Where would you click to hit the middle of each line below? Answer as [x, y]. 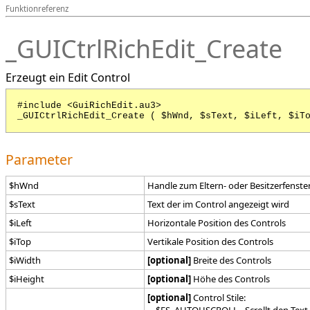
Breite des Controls [231, 260]
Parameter [39, 159]
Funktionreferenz [37, 9]
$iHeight [27, 279]
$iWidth [25, 260]
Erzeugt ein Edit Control [68, 77]
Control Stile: [218, 298]
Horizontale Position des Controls [217, 223]
